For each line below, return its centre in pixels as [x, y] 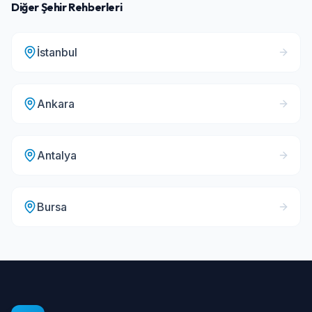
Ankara [56, 104]
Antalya [57, 155]
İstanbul [57, 52]
